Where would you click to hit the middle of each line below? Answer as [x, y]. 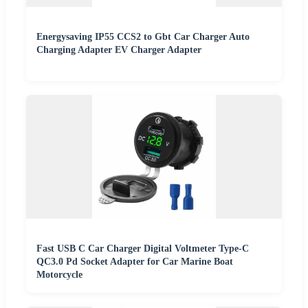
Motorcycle [59, 274]
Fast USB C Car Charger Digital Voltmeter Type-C [143, 248]
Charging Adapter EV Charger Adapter [119, 49]
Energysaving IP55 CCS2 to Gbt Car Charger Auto [143, 36]
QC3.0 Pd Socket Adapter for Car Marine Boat [135, 261]
